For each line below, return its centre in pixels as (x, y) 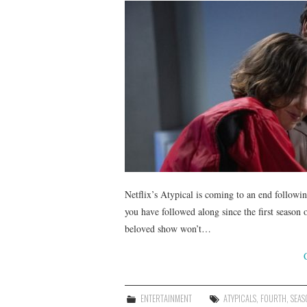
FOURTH (274, 298)
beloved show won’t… (168, 228)
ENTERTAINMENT (167, 298)
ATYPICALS (240, 298)
